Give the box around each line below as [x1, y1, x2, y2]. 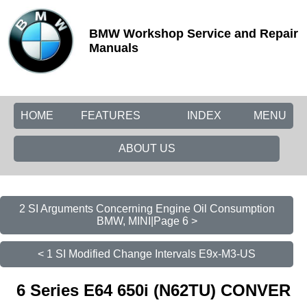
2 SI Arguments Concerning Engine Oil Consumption [19, 203, 275, 214]
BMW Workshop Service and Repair [89, 27, 298, 40]
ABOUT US [118, 143, 175, 154]
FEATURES [81, 110, 140, 121]
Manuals [89, 41, 138, 55]
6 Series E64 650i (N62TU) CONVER [16, 280, 291, 299]
